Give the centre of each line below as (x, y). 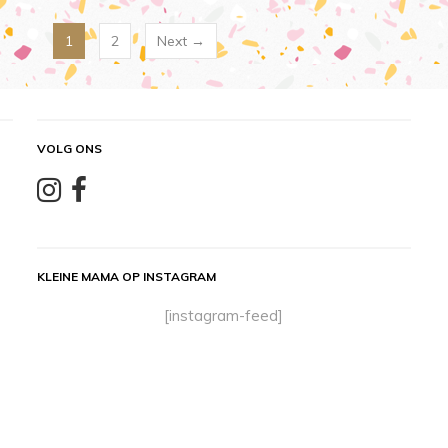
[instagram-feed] (224, 316)
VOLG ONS (69, 148)
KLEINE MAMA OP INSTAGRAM (126, 277)
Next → (181, 40)
